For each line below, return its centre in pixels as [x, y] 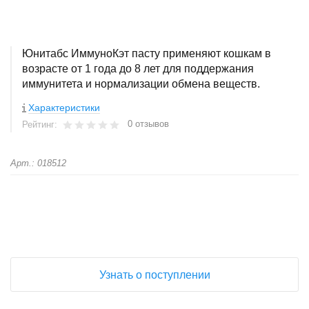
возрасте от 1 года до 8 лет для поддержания [138, 69]
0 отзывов [148, 124]
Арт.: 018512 [38, 163]
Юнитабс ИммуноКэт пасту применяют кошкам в [147, 53]
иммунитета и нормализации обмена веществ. [141, 84]
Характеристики [64, 108]
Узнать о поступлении [154, 275]
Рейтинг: [41, 124]
